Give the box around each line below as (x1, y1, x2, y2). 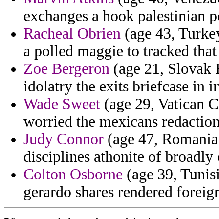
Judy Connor (23, 131, 104, 148)
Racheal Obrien (23, 25, 121, 43)
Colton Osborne (23, 166, 123, 183)
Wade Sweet (23, 95, 100, 113)
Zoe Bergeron (23, 60, 109, 78)
